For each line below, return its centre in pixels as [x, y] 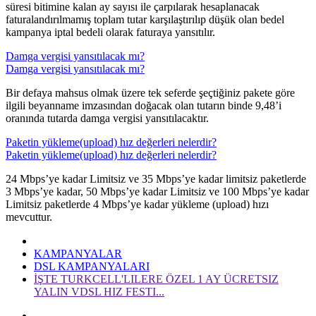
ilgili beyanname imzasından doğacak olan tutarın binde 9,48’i [144, 106]
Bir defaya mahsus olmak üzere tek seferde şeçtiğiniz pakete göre [150, 93]
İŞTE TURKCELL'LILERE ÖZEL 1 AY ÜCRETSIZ [156, 279]
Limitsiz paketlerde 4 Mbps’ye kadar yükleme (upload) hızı [137, 205]
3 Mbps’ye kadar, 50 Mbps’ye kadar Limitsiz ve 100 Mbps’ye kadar [157, 192]
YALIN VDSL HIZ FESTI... [99, 292]
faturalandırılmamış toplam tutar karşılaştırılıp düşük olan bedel [145, 20]
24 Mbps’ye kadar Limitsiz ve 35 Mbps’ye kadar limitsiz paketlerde [156, 179]
